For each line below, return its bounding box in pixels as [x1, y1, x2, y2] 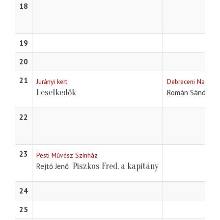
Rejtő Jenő [36, 162, 69, 171]
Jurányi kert [36, 77, 67, 86]
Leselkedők [36, 87, 76, 98]
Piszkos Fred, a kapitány [73, 161, 159, 172]
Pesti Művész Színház [36, 151, 98, 160]
